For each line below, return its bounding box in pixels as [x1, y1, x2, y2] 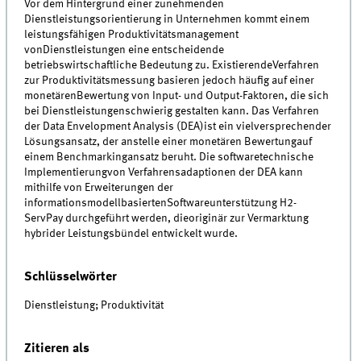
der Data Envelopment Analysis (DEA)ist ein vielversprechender [24, 121, 332, 133]
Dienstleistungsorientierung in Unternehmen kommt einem [24, 14, 310, 26]
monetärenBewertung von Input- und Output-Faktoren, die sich [24, 90, 330, 102]
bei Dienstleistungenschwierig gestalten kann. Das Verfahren [24, 106, 320, 118]
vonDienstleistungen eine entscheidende [24, 44, 225, 56]
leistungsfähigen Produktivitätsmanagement [24, 29, 239, 41]
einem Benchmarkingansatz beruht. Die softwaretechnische [24, 151, 314, 164]
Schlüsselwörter [24, 270, 118, 284]
